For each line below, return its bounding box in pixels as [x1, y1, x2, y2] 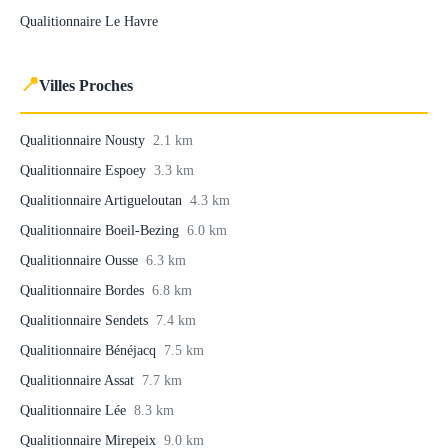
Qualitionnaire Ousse [20, 252, 142, 268]
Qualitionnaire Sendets [20, 312, 152, 328]
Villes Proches [39, 76, 133, 94]
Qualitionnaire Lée [20, 402, 130, 418]
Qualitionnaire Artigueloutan [20, 192, 186, 208]
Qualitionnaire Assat [20, 372, 138, 388]
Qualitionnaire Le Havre [20, 13, 158, 29]
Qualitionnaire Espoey [20, 162, 150, 178]
